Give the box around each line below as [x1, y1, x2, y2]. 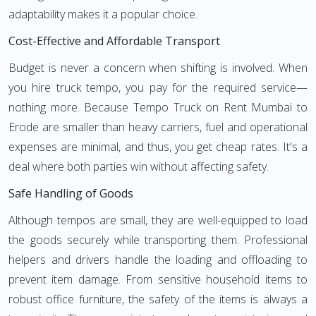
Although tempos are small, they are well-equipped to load [8, 212, 308, 228]
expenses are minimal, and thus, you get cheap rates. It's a [8, 139, 308, 154]
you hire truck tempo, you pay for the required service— [8, 80, 308, 95]
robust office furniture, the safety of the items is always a [8, 291, 308, 307]
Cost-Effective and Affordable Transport [8, 33, 220, 49]
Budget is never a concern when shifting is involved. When [8, 60, 308, 75]
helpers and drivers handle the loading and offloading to [8, 252, 308, 267]
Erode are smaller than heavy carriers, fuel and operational [8, 119, 308, 135]
